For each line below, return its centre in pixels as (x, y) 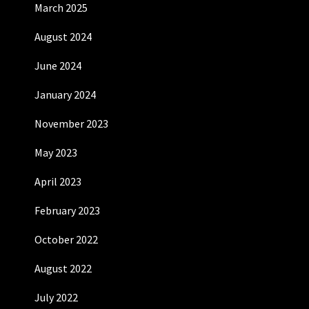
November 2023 (71, 123)
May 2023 (56, 152)
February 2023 (67, 210)
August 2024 (63, 37)
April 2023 (58, 181)
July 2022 (56, 297)
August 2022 (63, 268)
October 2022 (66, 239)
